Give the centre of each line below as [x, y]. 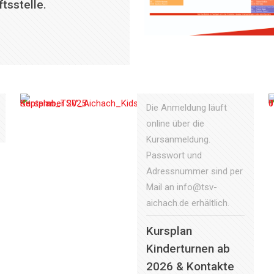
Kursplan [169, 231]
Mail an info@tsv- [181, 187]
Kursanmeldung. [178, 139]
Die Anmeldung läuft [186, 108]
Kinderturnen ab [188, 249]
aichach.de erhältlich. [187, 203]
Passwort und [174, 155]
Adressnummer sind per [194, 171]
